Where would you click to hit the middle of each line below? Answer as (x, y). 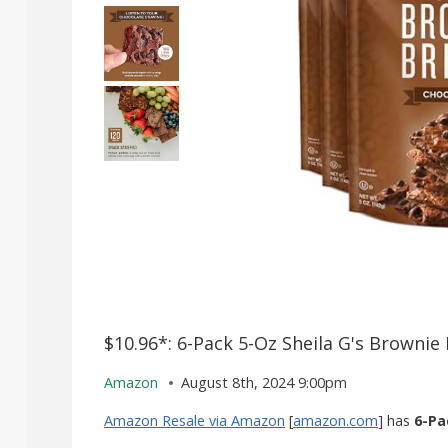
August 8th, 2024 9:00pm (264, 383)
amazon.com (335, 420)
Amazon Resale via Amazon (194, 420)
